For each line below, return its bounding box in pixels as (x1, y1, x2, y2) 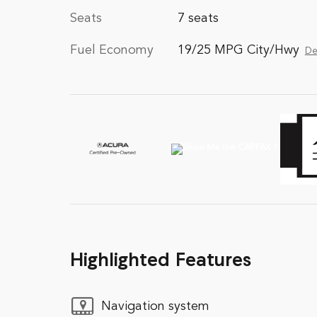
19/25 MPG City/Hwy (177, 44, 299, 57)
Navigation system (101, 299, 209, 313)
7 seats (177, 12, 219, 25)
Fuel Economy (70, 44, 154, 57)
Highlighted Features (70, 252, 251, 271)
